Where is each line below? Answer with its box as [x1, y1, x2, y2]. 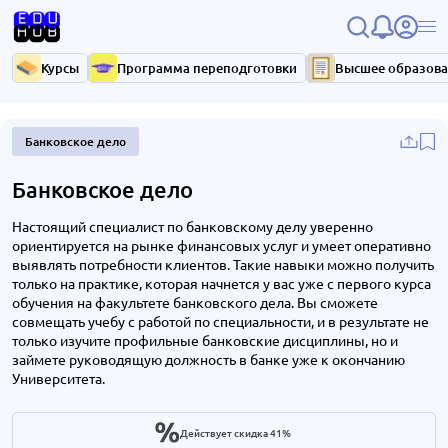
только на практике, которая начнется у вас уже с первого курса [12, 274, 431, 292]
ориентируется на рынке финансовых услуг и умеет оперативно [12, 236, 431, 254]
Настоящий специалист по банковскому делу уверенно [12, 217, 373, 235]
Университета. [12, 369, 105, 387]
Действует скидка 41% [180, 424, 293, 440]
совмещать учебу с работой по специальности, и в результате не [12, 312, 429, 330]
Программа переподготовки [117, 59, 297, 77]
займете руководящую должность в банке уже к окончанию [12, 350, 405, 368]
